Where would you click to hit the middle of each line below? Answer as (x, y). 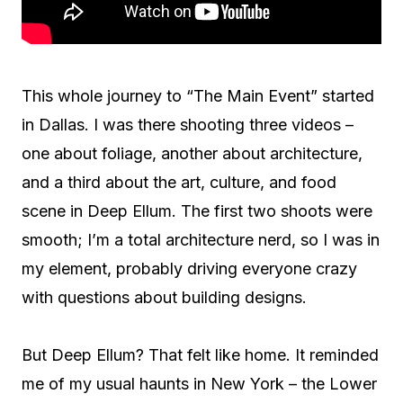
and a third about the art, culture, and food (179, 182)
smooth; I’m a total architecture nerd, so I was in (201, 240)
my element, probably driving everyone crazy (189, 269)
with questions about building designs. (164, 297)
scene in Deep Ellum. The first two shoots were (197, 211)
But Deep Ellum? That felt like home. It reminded (200, 355)
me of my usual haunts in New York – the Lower (199, 384)
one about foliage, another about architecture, (192, 153)
